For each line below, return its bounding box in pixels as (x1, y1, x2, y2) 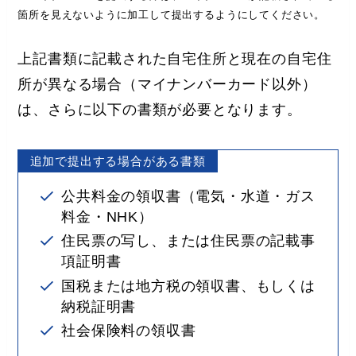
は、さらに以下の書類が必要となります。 (17, 102, 302, 118)
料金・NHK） (61, 208, 153, 225)
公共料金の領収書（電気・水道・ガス (61, 188, 315, 204)
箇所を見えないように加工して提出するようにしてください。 (17, 9, 325, 21)
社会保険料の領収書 (61, 323, 196, 339)
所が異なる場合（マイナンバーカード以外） (17, 76, 317, 93)
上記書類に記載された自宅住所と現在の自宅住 (17, 51, 332, 68)
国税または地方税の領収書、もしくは (61, 277, 315, 294)
